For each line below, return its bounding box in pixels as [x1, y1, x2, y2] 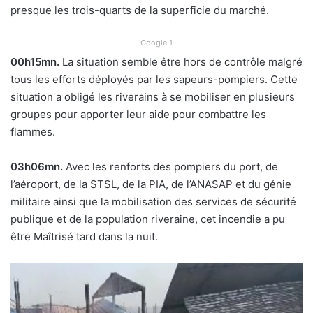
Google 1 [140, 38, 173, 48]
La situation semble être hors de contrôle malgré [59, 55, 303, 69]
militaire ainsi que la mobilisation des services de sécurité [10, 195, 296, 209]
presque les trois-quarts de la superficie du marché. [10, 3, 269, 17]
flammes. [10, 125, 55, 139]
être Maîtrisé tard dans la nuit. [10, 230, 158, 244]
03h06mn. [10, 160, 63, 174]
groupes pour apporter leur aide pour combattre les [10, 108, 266, 122]
